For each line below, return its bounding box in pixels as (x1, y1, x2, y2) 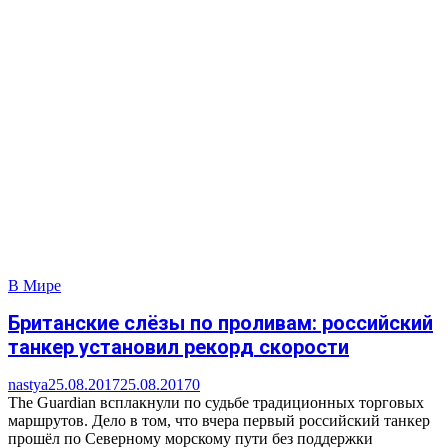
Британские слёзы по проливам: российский (8, 311, 433, 336)
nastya (8, 376, 48, 394)
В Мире (8, 276, 61, 294)
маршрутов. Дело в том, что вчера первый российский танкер (8, 412, 430, 430)
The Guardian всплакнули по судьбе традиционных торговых (8, 394, 424, 412)
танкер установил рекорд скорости (8, 335, 349, 360)
